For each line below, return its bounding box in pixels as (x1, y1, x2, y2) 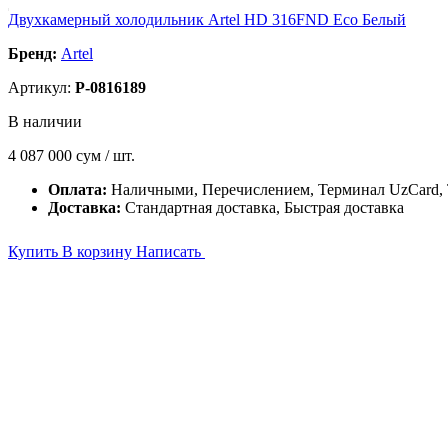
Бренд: (8, 45, 57, 62)
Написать (136, 243, 205, 260)
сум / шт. (76, 147, 135, 164)
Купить (8, 243, 62, 260)
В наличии (8, 113, 82, 130)
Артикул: (8, 79, 75, 96)
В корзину (62, 243, 136, 260)
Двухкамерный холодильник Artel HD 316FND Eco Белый (8, 11, 406, 28)
